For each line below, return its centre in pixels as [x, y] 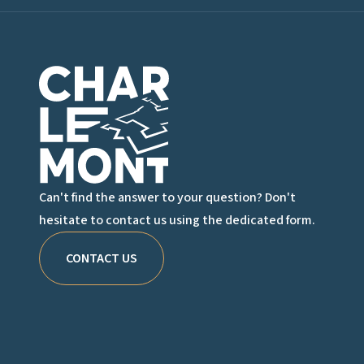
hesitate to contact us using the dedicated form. [177, 220]
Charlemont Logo [218, 73]
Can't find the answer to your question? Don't [167, 197]
